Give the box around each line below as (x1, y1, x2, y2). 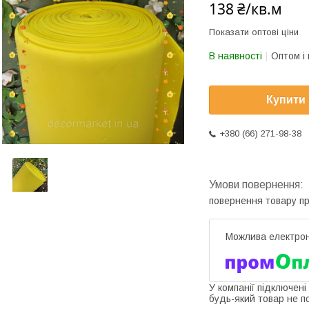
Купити (266, 94, 306, 106)
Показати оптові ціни (209, 27, 299, 37)
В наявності (209, 50, 262, 61)
